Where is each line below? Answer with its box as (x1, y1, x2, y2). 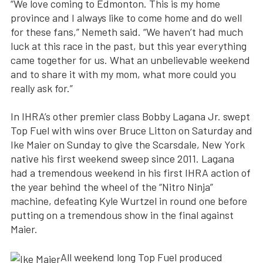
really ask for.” (11, 82, 73, 95)
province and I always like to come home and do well (11, 11, 242, 25)
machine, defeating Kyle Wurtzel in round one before (11, 194, 247, 208)
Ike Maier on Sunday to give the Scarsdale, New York (11, 138, 245, 151)
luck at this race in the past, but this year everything (11, 39, 247, 53)
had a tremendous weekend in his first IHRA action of (11, 166, 251, 180)
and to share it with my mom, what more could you (11, 68, 236, 81)
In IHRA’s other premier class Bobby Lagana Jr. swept (11, 110, 250, 123)
